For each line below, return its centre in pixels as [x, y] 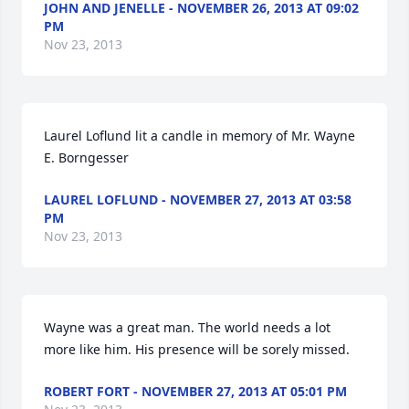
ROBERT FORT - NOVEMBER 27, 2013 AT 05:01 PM [195, 391]
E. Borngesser [86, 157]
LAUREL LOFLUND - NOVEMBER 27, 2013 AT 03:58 [198, 199]
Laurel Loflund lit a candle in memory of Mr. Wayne [199, 136]
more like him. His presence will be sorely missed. [197, 349]
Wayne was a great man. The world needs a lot [187, 327]
